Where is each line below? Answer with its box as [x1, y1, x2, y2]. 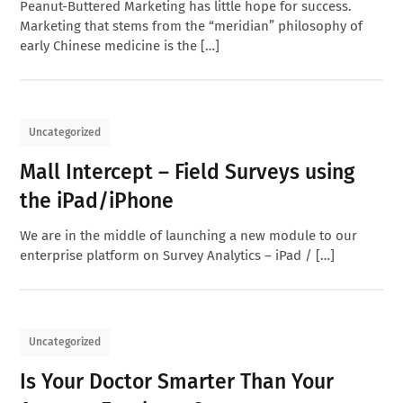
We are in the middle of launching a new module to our [20, 227, 358, 244]
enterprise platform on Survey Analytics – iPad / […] [20, 246, 336, 264]
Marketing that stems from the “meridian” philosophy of [20, 17, 363, 34]
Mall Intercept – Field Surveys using [20, 158, 355, 184]
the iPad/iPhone [20, 187, 175, 213]
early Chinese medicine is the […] [20, 37, 220, 54]
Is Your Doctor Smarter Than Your [20, 368, 335, 394]
